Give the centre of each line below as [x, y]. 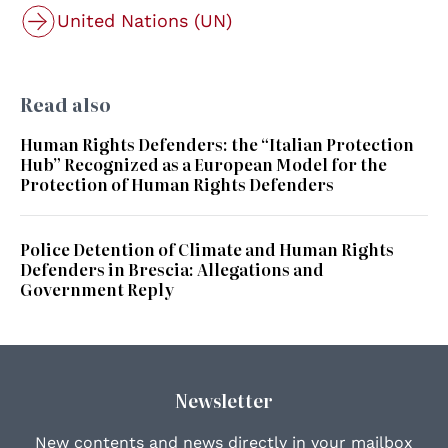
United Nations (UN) [144, 20]
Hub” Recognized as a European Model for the [203, 163]
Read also [65, 104]
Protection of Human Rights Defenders [177, 183]
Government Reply [97, 288]
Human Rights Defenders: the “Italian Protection [217, 143]
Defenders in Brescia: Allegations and [172, 268]
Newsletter [224, 400]
